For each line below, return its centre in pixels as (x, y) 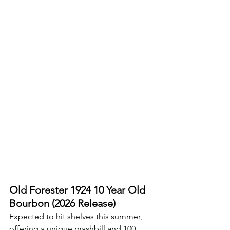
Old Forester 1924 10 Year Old (79, 190)
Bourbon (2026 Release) (62, 203)
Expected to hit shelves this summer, (77, 216)
